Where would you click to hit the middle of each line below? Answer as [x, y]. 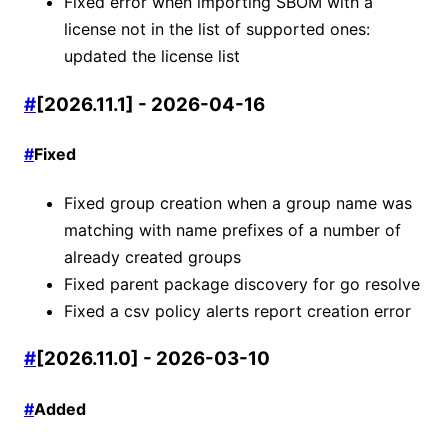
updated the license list [152, 56]
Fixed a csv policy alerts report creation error [237, 310]
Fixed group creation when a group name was [238, 202]
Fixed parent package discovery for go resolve [242, 283]
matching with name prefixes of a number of [232, 229]
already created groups [152, 256]
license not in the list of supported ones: [217, 29]
